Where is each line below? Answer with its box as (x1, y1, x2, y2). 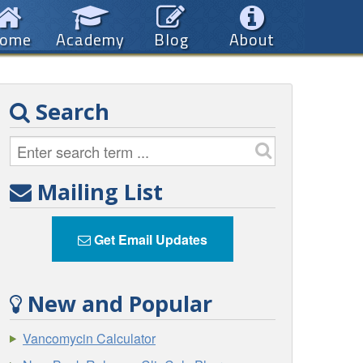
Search (30, 96, 110, 126)
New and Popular (22, 288, 213, 318)
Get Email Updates (91, 230, 207, 250)
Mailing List (32, 176, 164, 207)
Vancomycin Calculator (23, 329, 156, 348)
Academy (55, 27, 125, 52)
